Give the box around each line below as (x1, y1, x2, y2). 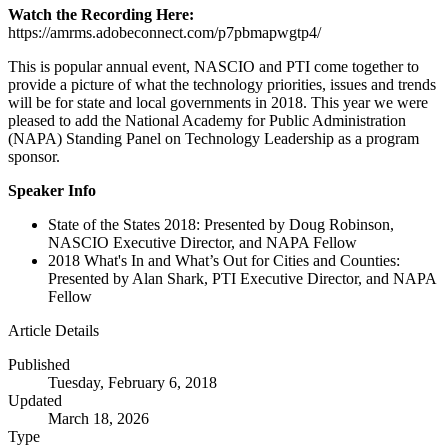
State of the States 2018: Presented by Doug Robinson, (48, 216, 394, 234)
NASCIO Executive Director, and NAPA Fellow (48, 234, 357, 252)
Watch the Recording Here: (8, 6, 194, 24)
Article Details (8, 322, 99, 340)
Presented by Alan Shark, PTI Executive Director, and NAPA (48, 270, 436, 288)
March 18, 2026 (48, 410, 149, 428)
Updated (8, 392, 62, 410)
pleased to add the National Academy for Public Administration (8, 112, 406, 130)
